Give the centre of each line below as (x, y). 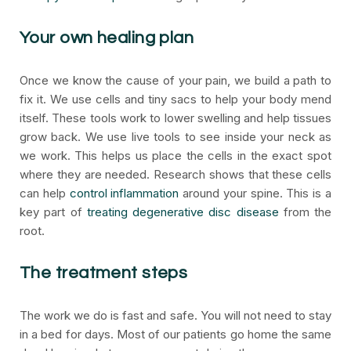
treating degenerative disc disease (183, 212)
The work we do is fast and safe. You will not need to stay (175, 315)
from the (305, 212)
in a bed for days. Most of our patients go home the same (175, 334)
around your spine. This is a (255, 193)
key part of (53, 212)
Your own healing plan (107, 38)
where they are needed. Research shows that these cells (175, 174)
